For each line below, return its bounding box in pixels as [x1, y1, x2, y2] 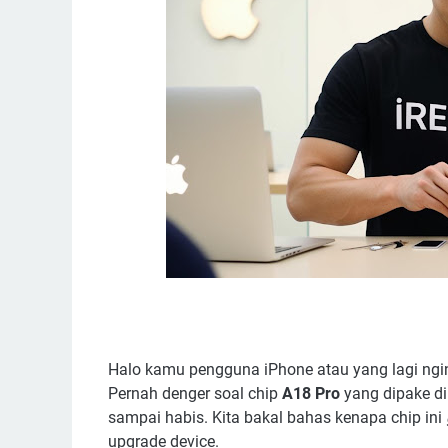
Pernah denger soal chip [108, 383, 282, 403]
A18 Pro [282, 383, 340, 403]
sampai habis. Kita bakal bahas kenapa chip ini [108, 407, 446, 427]
